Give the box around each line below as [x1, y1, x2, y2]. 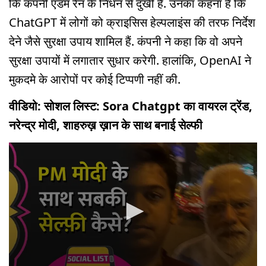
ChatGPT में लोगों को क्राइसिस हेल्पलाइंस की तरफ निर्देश [9, 14, 255, 31]
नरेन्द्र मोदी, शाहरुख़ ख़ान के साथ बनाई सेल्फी [9, 117, 202, 134]
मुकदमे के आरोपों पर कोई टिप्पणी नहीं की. [9, 71, 180, 88]
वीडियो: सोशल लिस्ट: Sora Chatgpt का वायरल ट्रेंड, [9, 98, 252, 115]
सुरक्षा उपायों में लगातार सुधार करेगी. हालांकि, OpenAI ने [9, 52, 251, 69]
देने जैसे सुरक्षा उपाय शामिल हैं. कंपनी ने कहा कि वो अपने [9, 33, 242, 50]
